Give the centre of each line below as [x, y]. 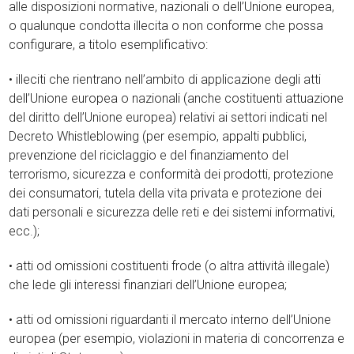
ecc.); [24, 231]
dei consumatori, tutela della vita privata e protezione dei [166, 193]
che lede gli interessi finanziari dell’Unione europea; [148, 285]
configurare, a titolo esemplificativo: [109, 45]
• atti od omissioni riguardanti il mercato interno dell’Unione [170, 320]
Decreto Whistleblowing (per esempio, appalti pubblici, [158, 136]
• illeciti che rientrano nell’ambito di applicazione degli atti [165, 79]
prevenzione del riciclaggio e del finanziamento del [149, 155]
